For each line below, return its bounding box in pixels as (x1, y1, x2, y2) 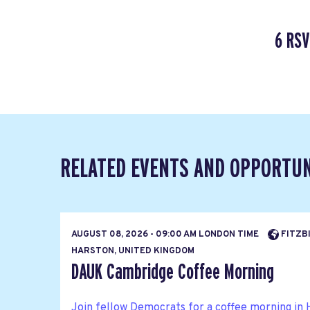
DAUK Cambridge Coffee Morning (71, 261, 274, 283)
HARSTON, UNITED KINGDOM (71, 245, 194, 257)
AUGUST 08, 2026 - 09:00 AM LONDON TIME (71, 228, 261, 240)
